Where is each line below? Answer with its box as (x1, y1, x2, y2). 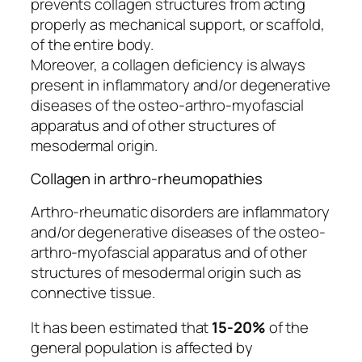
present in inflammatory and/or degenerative (31, 74, 330, 95)
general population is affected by (31, 337, 253, 359)
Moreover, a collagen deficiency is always (31, 53, 305, 75)
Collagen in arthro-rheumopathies (31, 168, 263, 190)
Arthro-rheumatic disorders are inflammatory (31, 200, 330, 222)
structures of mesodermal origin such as (31, 261, 302, 283)
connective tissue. (31, 281, 156, 303)
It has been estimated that (31, 317, 213, 339)
